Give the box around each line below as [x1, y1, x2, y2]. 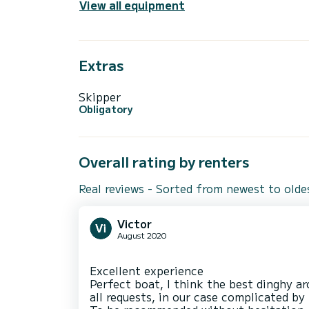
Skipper [79, 88, 121, 105]
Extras [79, 54, 123, 75]
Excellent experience [90, 261, 203, 279]
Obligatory [79, 101, 133, 116]
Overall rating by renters [79, 152, 249, 172]
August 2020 [117, 228, 166, 241]
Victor [117, 215, 152, 232]
